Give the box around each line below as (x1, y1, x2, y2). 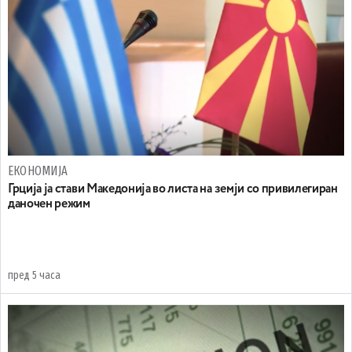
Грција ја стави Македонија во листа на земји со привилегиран (8, 183, 338, 196)
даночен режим (8, 198, 90, 211)
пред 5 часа (8, 269, 60, 282)
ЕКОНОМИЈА (8, 163, 68, 178)
